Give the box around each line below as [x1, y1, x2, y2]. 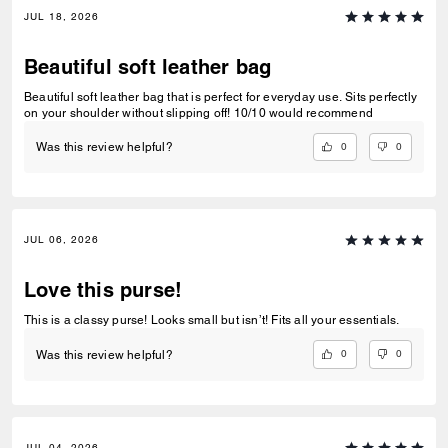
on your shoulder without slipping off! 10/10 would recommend [233, 106, 373, 120]
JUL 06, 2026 [24, 233, 99, 247]
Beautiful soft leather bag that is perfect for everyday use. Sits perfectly [24, 90, 417, 104]
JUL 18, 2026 [24, 10, 99, 23]
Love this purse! [24, 278, 183, 303]
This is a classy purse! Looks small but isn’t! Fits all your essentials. [24, 313, 400, 328]
